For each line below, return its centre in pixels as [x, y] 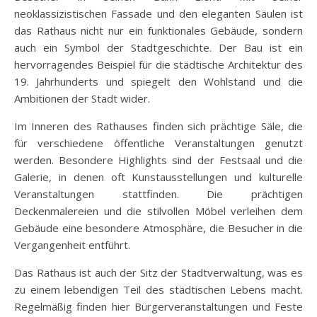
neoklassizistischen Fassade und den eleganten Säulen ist [158, 13]
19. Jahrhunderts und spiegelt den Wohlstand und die [158, 81]
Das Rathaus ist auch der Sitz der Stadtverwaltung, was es [158, 272]
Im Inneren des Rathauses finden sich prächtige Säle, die [158, 126]
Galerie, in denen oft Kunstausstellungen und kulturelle [158, 177]
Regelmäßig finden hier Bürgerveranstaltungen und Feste [158, 306]
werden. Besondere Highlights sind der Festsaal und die [158, 160]
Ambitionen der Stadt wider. [82, 98]
